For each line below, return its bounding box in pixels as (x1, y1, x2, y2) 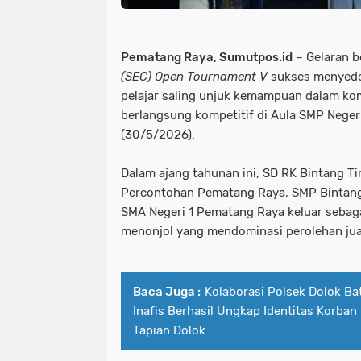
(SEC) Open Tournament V (121, 68, 268, 84)
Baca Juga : (133, 284, 201, 299)
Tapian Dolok (133, 322, 205, 338)
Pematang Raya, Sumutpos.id (121, 49, 293, 64)
